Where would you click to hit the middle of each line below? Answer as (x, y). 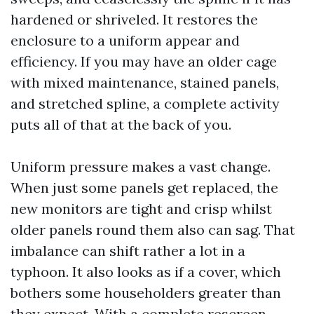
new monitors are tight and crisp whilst (141, 209)
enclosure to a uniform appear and (125, 40)
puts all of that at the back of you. (121, 124)
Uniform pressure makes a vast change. (141, 166)
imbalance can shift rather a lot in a (128, 251)
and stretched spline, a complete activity (145, 103)
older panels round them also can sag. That (153, 230)
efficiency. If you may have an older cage (144, 61)
